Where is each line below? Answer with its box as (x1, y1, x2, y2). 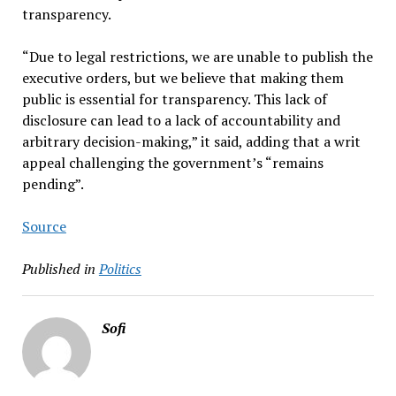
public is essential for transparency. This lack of (21, 89, 327, 110)
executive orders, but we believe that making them (21, 68, 344, 88)
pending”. (21, 174, 84, 194)
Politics (98, 259, 141, 279)
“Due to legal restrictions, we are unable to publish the (21, 47, 373, 67)
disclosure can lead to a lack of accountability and (21, 110, 340, 131)
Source (21, 217, 66, 237)
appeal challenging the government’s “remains (21, 153, 324, 173)
